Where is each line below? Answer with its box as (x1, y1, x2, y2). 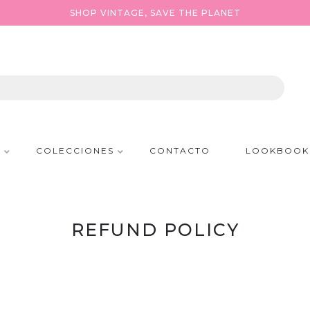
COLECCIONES (35, 145, 114, 156)
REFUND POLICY (71, 219, 239, 240)
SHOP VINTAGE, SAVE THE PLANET (69, 8, 241, 18)
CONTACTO (149, 145, 210, 156)
